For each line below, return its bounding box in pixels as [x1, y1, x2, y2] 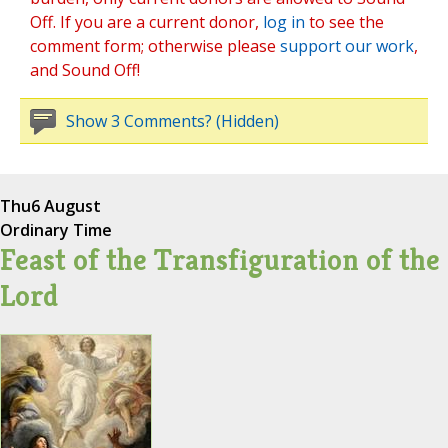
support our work [280, 35, 414, 58]
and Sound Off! [30, 59, 140, 82]
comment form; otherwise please [30, 35, 280, 58]
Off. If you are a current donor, [30, 11, 263, 34]
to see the [305, 11, 384, 34]
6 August [31, 195, 101, 218]
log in [263, 11, 305, 34]
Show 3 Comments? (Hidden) [66, 110, 279, 133]
